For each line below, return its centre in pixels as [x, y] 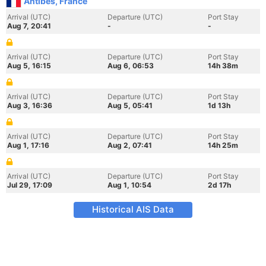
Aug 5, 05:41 [130, 105]
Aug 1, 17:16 [28, 145]
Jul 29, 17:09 [30, 185]
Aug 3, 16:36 [30, 105]
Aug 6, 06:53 [131, 66]
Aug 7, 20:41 [29, 26]
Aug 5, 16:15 [29, 66]
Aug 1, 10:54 [129, 185]
